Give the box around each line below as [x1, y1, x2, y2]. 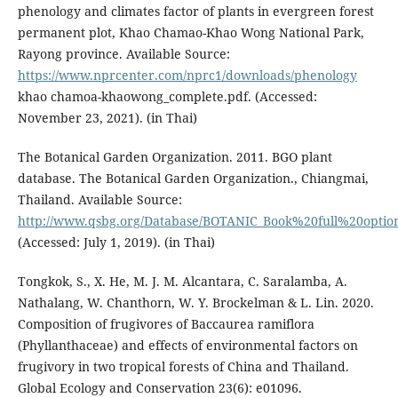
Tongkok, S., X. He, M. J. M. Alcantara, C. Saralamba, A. [17, 272, 347, 290]
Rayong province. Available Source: [17, 44, 230, 62]
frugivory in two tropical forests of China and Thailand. [17, 357, 349, 375]
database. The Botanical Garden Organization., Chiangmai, [17, 169, 369, 187]
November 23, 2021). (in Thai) [17, 108, 197, 126]
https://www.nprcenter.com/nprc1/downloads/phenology [17, 66, 357, 84]
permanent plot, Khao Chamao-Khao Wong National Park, [17, 23, 364, 41]
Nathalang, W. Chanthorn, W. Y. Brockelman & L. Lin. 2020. [17, 293, 374, 311]
